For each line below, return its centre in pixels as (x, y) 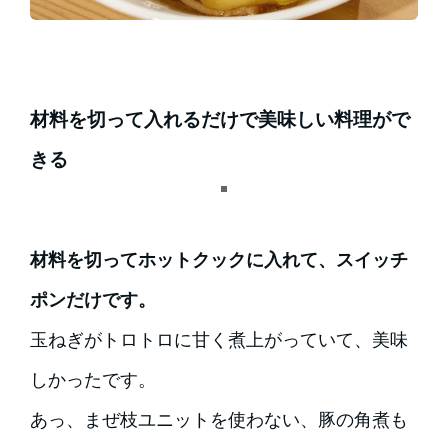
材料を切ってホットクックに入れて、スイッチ (218, 259)
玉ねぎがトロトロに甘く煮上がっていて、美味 (218, 339)
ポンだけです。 (92, 299)
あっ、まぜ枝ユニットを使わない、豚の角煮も (218, 419)
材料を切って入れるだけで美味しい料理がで (219, 119)
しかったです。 (92, 379)
